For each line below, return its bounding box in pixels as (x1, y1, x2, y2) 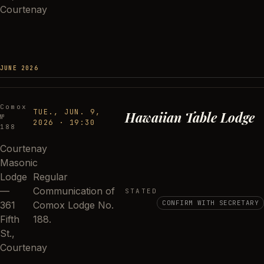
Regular (33, 171, 68, 183)
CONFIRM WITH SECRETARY (162, 199, 259, 207)
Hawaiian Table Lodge (125, 108, 255, 126)
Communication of (33, 185, 115, 197)
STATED (125, 187, 158, 195)
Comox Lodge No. (33, 199, 114, 211)
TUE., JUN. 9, (33, 107, 101, 117)
